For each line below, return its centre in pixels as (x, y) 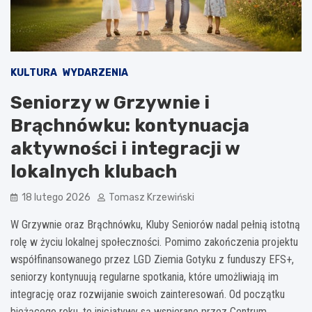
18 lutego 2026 (56, 197)
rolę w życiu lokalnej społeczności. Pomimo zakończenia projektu (154, 242)
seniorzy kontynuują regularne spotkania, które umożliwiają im (145, 276)
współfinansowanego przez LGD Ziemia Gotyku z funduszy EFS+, (152, 259)
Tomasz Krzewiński (151, 197)
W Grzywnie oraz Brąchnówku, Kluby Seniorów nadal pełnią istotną (155, 224)
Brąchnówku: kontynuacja (130, 125)
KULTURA (34, 72)
